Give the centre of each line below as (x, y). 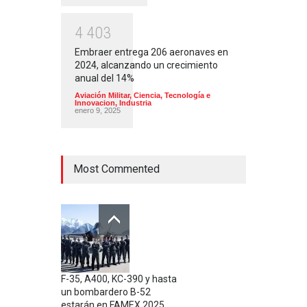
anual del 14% (105, 78)
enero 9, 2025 (98, 111)
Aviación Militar (102, 96)
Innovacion (95, 103)
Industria (135, 103)
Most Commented (116, 169)
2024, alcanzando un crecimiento (146, 65)
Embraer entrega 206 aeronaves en (151, 52)
